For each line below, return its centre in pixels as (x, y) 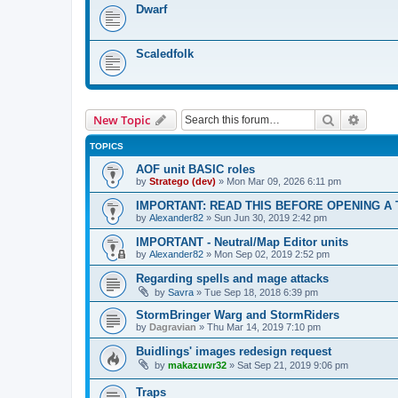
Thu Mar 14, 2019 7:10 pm (264, 326)
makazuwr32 (197, 365)
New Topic (122, 119)
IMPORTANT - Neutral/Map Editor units (242, 242)
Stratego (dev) (183, 181)
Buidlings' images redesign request (234, 351)
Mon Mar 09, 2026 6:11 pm (284, 181)
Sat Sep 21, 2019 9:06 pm (293, 365)
